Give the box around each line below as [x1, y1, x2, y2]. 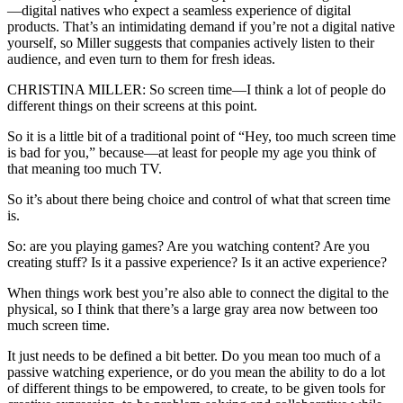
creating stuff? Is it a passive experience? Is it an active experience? [7, 254, 387, 270]
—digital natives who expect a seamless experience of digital [7, 2, 351, 18]
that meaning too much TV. [7, 160, 162, 176]
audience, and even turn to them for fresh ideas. [7, 50, 275, 67]
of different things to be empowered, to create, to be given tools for [7, 380, 385, 396]
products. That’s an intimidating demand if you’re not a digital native [7, 18, 395, 34]
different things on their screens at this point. [7, 97, 257, 113]
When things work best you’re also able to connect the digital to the [7, 284, 389, 300]
